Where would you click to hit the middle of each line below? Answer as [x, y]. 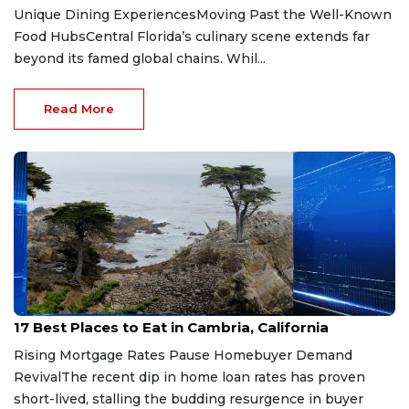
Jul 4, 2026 [42, 309]
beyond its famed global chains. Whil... [140, 58]
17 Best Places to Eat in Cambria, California [171, 327]
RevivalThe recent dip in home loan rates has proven [189, 377]
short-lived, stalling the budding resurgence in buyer [189, 399]
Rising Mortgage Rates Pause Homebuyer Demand [183, 355]
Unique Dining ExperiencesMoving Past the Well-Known [203, 14]
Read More [79, 108]
